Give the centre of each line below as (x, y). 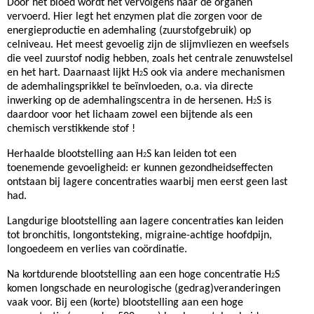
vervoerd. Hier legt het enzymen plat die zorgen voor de (135, 17)
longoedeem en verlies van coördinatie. (97, 250)
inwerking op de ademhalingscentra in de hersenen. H (130, 101)
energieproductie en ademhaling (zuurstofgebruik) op (129, 31)
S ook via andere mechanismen (214, 73)
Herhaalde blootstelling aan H (75, 154)
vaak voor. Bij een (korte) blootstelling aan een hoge (125, 303)
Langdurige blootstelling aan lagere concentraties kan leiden (145, 221)
